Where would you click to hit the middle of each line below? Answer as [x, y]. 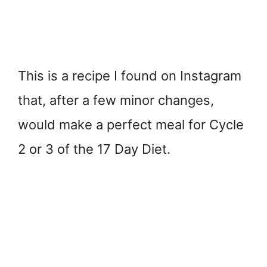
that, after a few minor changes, [116, 100]
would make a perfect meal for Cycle [131, 124]
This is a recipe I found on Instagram [130, 75]
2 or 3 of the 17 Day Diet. [94, 149]
